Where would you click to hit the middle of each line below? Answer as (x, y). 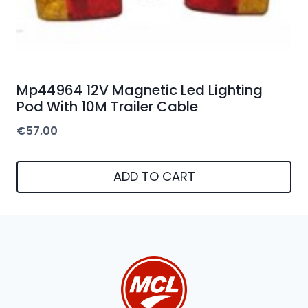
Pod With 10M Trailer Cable (107, 107)
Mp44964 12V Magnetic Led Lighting (140, 90)
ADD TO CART (154, 177)
